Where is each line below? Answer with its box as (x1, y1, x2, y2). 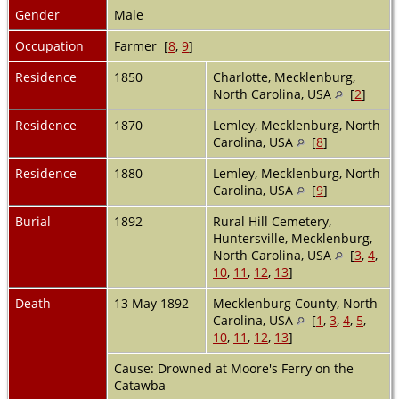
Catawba (114, 376, 169, 394)
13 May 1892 (114, 294, 192, 312)
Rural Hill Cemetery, (213, 212, 331, 230)
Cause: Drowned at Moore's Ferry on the (114, 359, 354, 377)
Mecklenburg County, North (213, 294, 378, 312)
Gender (15, 5, 60, 23)
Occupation (15, 37, 84, 54)
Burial (15, 212, 51, 230)
